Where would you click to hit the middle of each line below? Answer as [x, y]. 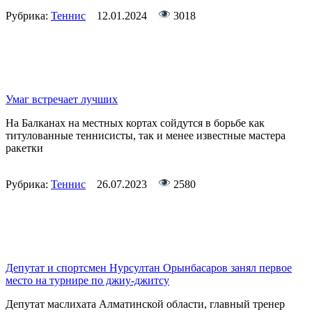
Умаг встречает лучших [62, 100]
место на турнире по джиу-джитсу [87, 281]
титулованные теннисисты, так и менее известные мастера [146, 136]
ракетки [24, 148]
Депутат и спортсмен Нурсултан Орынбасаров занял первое [149, 268]
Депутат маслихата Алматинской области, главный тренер [145, 304]
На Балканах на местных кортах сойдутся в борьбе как [135, 123]
